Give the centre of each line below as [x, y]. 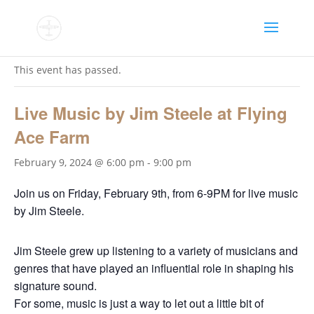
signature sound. [55, 286]
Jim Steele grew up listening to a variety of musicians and [156, 251]
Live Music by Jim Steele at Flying [151, 113]
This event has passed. [68, 70]
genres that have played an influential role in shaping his [154, 268]
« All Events [46, 36]
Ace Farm [52, 137]
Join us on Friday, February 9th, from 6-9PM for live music [156, 193]
